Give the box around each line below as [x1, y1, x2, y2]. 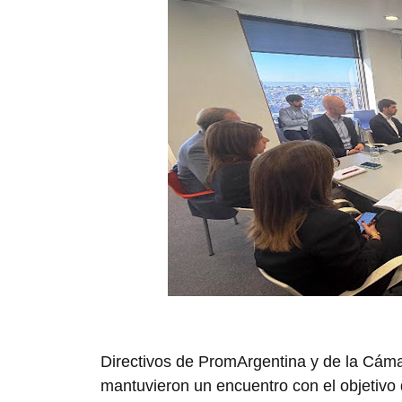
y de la [306, 353, 363, 371]
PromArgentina [198, 353, 306, 371]
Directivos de [100, 353, 198, 371]
